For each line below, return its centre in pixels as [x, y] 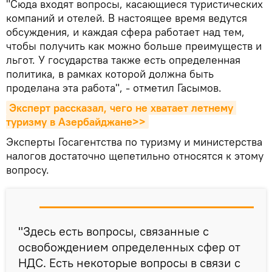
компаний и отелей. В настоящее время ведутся [127, 18]
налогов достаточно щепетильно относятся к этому [135, 156]
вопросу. [28, 170]
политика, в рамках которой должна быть [110, 74]
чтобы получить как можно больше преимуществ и [134, 46]
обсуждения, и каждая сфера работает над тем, [125, 32]
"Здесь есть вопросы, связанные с [114, 231]
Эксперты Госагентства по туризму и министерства [134, 142]
